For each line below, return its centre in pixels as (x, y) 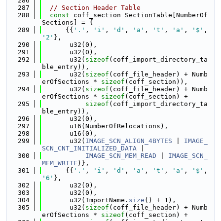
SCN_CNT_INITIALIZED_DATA (89, 148)
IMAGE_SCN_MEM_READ (121, 156)
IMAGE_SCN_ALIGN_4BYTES (129, 141)
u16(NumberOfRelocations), (105, 126)
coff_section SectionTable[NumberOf (139, 15)
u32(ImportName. (85, 200)
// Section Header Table (95, 8)
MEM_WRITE (60, 163)
